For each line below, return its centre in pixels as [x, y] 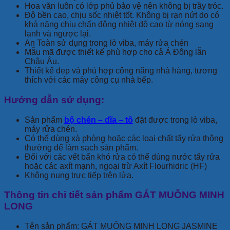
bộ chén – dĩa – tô [99, 120]
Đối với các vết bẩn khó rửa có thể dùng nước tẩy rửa [122, 157]
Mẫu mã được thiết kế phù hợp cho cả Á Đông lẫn [116, 52]
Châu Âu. [42, 62]
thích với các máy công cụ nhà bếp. [89, 80]
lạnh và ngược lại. [58, 34]
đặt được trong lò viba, [175, 120]
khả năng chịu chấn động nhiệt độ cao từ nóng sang [119, 25]
